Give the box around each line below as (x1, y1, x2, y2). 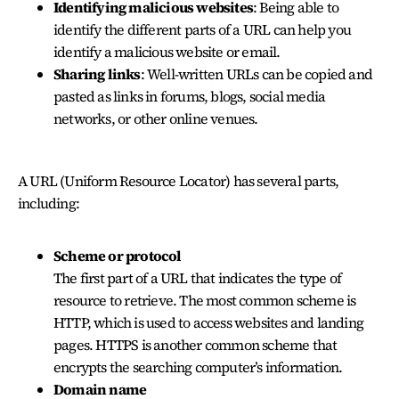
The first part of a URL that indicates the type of (53, 268, 342, 289)
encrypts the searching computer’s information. (53, 357, 346, 378)
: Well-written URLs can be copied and (140, 63, 373, 84)
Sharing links (53, 63, 141, 84)
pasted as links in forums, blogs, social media (53, 85, 326, 106)
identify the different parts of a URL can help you (53, 19, 352, 39)
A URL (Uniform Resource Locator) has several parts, (18, 170, 339, 191)
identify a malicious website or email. (53, 41, 283, 61)
